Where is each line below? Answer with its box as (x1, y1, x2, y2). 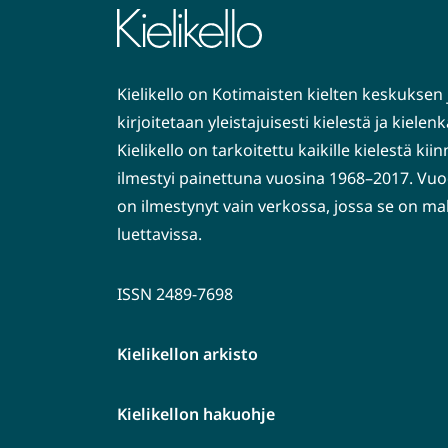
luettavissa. (117, 222, 202, 245)
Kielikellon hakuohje (117, 402, 275, 425)
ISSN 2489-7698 (117, 282, 233, 305)
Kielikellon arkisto (117, 342, 258, 365)
